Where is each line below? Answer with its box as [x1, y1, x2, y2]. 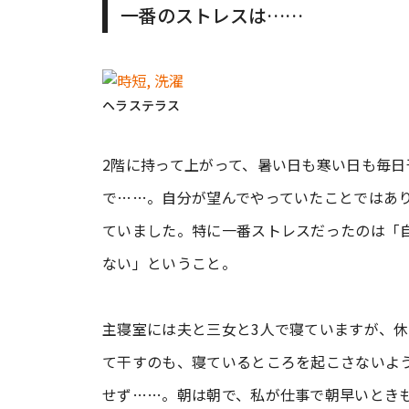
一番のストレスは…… [121, 2, 303, 28]
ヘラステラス [102, 96, 181, 114]
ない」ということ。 [102, 252, 236, 274]
